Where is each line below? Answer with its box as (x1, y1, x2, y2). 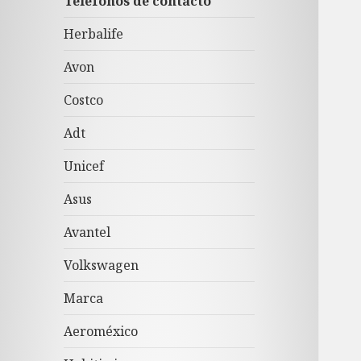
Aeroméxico (64, 322, 139, 341)
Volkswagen (64, 256, 139, 275)
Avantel (64, 223, 111, 242)
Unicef (64, 157, 105, 176)
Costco (64, 91, 104, 110)
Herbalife (64, 25, 124, 44)
